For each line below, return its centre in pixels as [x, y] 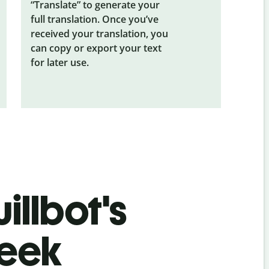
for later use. [59, 62]
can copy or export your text [96, 48]
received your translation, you [99, 33]
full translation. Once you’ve [94, 19]
